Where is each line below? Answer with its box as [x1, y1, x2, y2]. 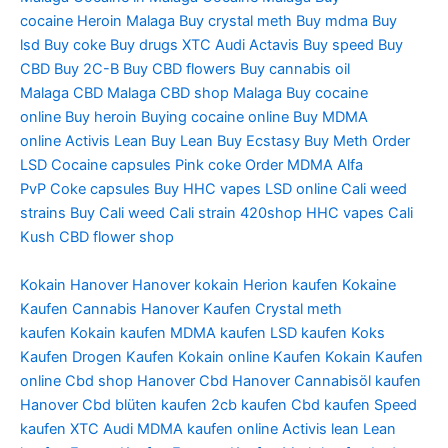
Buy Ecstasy [217, 132, 300, 151]
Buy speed [303, 36, 374, 55]
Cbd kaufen [291, 395, 370, 414]
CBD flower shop [59, 228, 174, 247]
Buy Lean [151, 132, 213, 151]
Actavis [249, 36, 299, 55]
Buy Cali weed [70, 204, 165, 223]
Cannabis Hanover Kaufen [72, 299, 251, 318]
